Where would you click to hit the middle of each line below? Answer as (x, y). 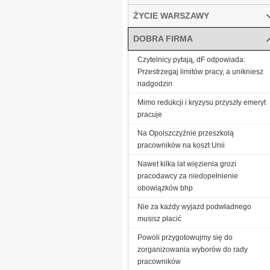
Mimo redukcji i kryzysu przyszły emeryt (202, 102)
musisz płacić (159, 218)
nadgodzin (155, 83)
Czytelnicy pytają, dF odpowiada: (191, 59)
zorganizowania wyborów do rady (193, 249)
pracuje (150, 114)
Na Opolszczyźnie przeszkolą (186, 133)
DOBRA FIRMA (163, 38)
